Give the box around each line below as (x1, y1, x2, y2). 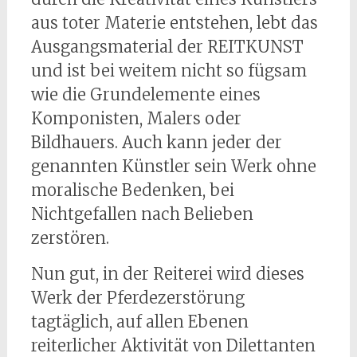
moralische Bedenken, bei (30, 180, 234, 200)
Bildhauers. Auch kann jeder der (30, 132, 282, 152)
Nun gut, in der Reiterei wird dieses (30, 264, 304, 284)
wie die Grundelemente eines (30, 84, 261, 104)
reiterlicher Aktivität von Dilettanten (30, 335, 316, 355)
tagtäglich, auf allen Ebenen (30, 312, 249, 331)
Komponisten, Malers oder (30, 108, 241, 128)
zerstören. (30, 228, 109, 248)
